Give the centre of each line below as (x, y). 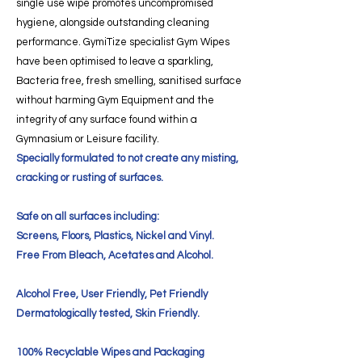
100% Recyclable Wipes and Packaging (110, 352)
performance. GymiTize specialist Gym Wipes (123, 42)
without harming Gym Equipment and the (115, 100)
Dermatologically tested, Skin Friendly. (108, 313)
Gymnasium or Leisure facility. (88, 139)
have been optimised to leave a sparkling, (115, 61)
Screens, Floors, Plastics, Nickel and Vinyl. (115, 236)
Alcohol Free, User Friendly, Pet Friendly (112, 294)
